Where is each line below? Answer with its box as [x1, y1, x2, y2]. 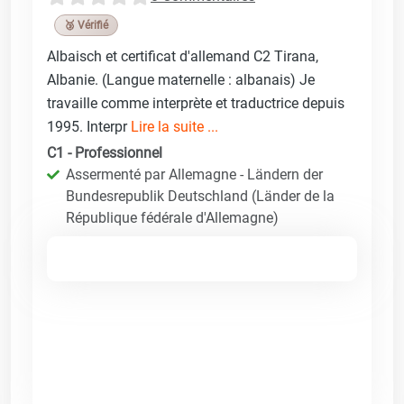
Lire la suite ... [131, 117, 218, 135]
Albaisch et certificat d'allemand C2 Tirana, [47, 47, 318, 65]
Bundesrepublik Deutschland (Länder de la [66, 187, 335, 205]
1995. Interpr [47, 117, 131, 135]
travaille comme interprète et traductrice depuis [47, 94, 344, 112]
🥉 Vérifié [64, 18, 108, 32]
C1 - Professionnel [47, 143, 162, 161]
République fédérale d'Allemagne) [66, 208, 279, 226]
